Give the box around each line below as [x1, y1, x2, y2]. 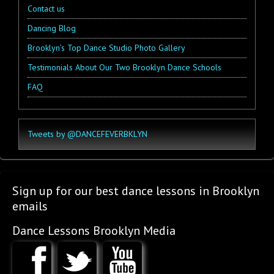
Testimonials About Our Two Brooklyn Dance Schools [28, 62, 221, 73]
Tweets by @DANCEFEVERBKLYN [28, 128, 147, 139]
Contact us [28, 3, 65, 14]
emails [12, 198, 48, 214]
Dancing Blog [28, 23, 76, 34]
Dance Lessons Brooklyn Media [12, 223, 176, 239]
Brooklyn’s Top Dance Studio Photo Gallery [28, 42, 185, 53]
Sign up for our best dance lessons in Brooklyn [12, 183, 259, 199]
